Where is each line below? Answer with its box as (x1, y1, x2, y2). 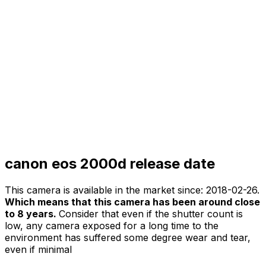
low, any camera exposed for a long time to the (5, 219, 218, 232)
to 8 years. (5, 207, 56, 220)
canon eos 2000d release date (5, 155, 215, 173)
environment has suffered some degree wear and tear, (5, 231, 251, 243)
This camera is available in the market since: (5, 183, 206, 196)
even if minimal (5, 243, 72, 255)
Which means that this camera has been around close (5, 195, 260, 208)
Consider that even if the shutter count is (59, 207, 243, 220)
